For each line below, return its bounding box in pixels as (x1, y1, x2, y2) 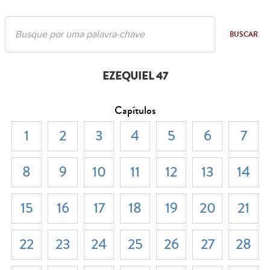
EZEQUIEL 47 (102, 67, 168, 84)
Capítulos (115, 102, 155, 118)
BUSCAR (230, 28, 258, 40)
